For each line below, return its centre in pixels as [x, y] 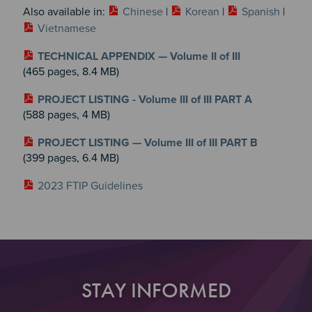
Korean [202, 11]
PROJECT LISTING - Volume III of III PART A [145, 99]
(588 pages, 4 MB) [66, 115]
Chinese [142, 11]
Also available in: [65, 11]
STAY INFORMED [156, 290]
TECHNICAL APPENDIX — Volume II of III [139, 56]
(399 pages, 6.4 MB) [71, 158]
